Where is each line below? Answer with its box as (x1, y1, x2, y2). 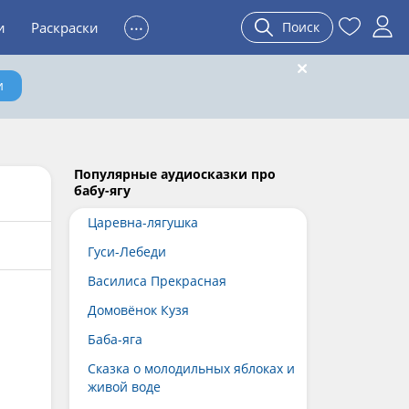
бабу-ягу (74, 182, 131, 199)
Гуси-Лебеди (88, 243, 166, 260)
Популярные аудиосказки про (74, 165, 276, 183)
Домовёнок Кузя (88, 301, 189, 319)
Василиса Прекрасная (88, 272, 226, 289)
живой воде (88, 378, 161, 395)
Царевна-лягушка (88, 214, 198, 231)
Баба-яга (88, 330, 142, 348)
